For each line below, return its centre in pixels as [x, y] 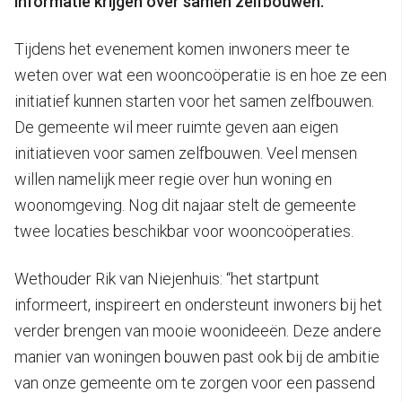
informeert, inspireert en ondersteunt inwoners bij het [198, 304]
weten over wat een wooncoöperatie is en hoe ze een [201, 74]
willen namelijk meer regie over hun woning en [173, 179]
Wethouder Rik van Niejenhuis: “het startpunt [167, 278]
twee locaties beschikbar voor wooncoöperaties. [184, 231]
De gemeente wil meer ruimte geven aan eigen [176, 127]
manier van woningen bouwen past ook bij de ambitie [197, 356]
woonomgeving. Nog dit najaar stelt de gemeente [185, 205]
